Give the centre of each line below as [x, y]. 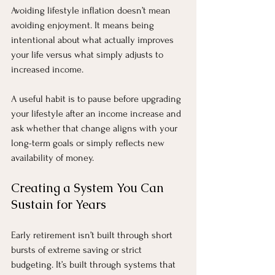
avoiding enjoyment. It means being [84, 25]
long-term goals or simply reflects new [89, 143]
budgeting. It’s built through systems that [95, 264]
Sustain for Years [59, 204]
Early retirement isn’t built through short [93, 235]
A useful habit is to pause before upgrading [97, 99]
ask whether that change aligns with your [95, 128]
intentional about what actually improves [94, 40]
